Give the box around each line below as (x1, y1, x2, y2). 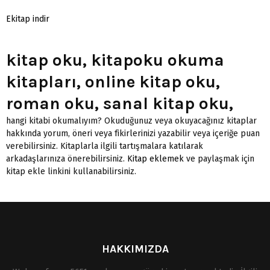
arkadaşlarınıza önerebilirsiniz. (6, 153, 127, 164)
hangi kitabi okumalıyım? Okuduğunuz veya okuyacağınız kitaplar (6, 115, 257, 126)
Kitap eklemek (127, 153, 184, 164)
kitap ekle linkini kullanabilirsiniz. (6, 166, 136, 177)
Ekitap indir (6, 13, 49, 24)
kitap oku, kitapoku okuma (6, 49, 224, 70)
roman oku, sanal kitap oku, (6, 93, 233, 113)
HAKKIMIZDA (101, 242, 169, 256)
